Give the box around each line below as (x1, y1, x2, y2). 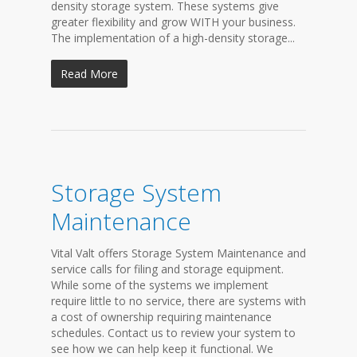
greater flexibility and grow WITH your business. (51, 14, 296, 29)
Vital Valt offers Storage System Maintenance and (51, 245, 306, 261)
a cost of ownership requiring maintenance (51, 309, 272, 324)
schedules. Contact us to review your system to (51, 325, 296, 340)
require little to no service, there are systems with (51, 293, 306, 308)
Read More (61, 66, 118, 81)
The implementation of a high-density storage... (51, 30, 295, 45)
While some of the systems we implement (51, 277, 269, 292)
